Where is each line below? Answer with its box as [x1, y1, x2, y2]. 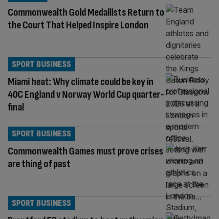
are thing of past [8, 157, 70, 171]
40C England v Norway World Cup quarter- [8, 88, 164, 101]
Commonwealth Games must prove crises [8, 144, 163, 158]
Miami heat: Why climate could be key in [8, 75, 153, 88]
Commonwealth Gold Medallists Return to [8, 5, 164, 19]
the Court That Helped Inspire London [8, 18, 149, 32]
